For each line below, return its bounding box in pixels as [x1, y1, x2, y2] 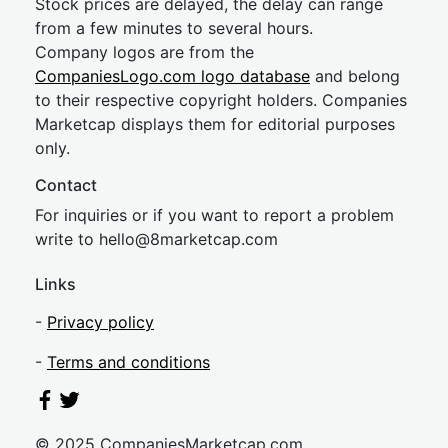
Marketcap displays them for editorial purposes [35, 114, 395, 134]
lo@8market [121, 229, 213, 249]
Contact [35, 175, 97, 195]
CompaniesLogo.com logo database [35, 66, 310, 86]
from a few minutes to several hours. [35, 18, 313, 38]
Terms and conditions [47, 352, 210, 372]
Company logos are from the [35, 42, 254, 62]
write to [35, 229, 99, 249]
